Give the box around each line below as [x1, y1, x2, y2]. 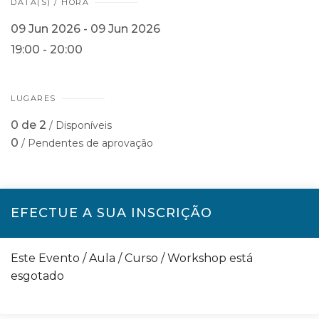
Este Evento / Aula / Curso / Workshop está [11, 251, 253, 265]
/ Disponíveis [49, 119, 112, 132]
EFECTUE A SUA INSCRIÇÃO [11, 205, 212, 221]
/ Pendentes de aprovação [21, 137, 153, 150]
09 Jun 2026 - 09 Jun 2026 [11, 22, 160, 36]
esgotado [11, 269, 64, 283]
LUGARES [11, 93, 56, 103]
